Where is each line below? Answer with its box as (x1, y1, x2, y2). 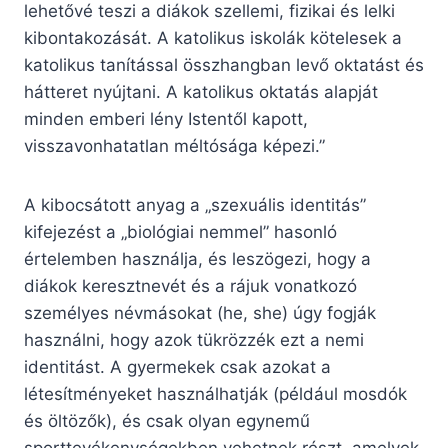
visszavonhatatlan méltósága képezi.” (24, 136, 325, 157)
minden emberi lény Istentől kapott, (24, 109, 308, 130)
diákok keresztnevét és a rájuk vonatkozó (24, 276, 357, 297)
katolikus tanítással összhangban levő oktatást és (24, 55, 424, 76)
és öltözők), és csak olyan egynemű (24, 411, 310, 432)
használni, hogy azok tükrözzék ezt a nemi (24, 330, 364, 351)
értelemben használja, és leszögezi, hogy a (24, 249, 371, 270)
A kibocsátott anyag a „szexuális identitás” (24, 195, 366, 216)
